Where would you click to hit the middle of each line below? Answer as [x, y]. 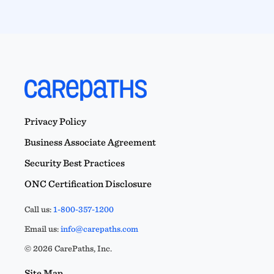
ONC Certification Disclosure [88, 183]
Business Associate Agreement [90, 142]
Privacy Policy [55, 121]
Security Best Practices [75, 163]
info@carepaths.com [99, 228]
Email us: [43, 228]
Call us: [39, 209]
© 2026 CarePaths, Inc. [68, 248]
